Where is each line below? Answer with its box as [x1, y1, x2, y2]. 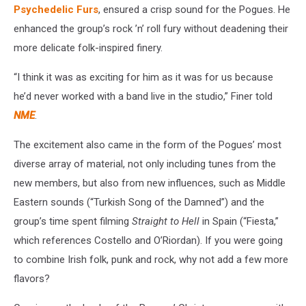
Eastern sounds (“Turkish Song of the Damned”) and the [14, 195, 264, 208]
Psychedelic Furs [14, 3, 98, 16]
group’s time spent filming [14, 214, 132, 227]
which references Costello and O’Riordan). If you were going [14, 234, 283, 247]
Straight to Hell [132, 214, 199, 227]
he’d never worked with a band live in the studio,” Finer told [14, 89, 273, 102]
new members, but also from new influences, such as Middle [14, 176, 286, 189]
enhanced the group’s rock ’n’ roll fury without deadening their [14, 22, 288, 35]
